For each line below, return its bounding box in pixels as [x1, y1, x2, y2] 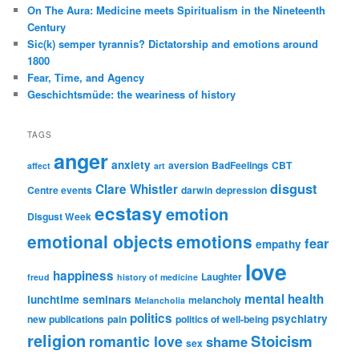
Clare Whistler [95, 179, 179, 198]
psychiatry [272, 310, 329, 326]
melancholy [188, 292, 242, 307]
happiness [53, 266, 115, 284]
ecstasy [95, 200, 163, 226]
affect [27, 159, 51, 171]
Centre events [27, 182, 93, 197]
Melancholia [135, 293, 186, 306]
